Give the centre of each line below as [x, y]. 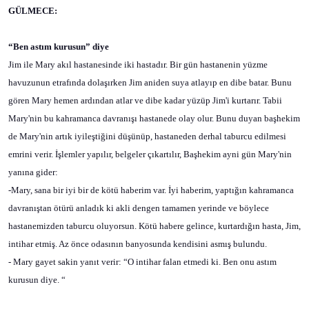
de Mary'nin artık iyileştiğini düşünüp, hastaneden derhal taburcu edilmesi [147, 136]
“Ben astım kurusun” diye [59, 47]
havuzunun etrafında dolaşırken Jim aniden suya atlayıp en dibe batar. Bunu [150, 82]
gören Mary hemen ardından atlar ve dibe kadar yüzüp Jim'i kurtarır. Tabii [145, 100]
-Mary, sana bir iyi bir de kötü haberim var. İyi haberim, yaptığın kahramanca [151, 190]
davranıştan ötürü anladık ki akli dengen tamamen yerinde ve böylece [139, 208]
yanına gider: [33, 172]
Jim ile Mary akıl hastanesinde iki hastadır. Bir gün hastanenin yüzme [138, 64]
